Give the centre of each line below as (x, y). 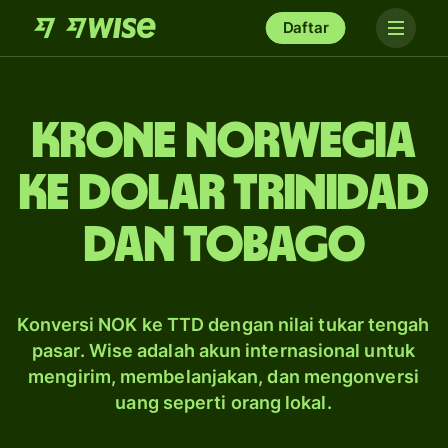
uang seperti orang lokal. (223, 402)
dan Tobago (224, 246)
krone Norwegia (224, 142)
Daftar (305, 27)
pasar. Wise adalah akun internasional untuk (223, 350)
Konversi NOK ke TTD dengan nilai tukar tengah (223, 324)
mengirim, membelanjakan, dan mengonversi (223, 376)
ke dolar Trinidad (224, 194)
